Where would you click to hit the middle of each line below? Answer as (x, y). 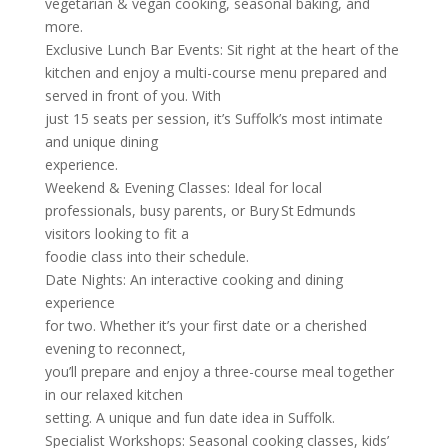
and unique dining (101, 141)
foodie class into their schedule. (146, 256)
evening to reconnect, (115, 348)
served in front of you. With (132, 95)
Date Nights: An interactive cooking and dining (193, 279)
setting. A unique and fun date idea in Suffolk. (189, 417)
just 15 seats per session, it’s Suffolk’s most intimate (213, 118)
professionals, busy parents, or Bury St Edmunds (200, 210)
